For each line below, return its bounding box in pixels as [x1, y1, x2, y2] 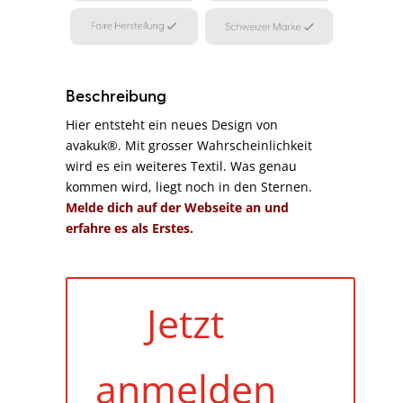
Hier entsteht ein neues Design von [66, 115, 279, 133]
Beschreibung [66, 88, 167, 105]
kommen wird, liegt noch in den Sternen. [66, 177, 313, 195]
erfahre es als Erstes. [66, 219, 194, 237]
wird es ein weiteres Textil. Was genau [66, 157, 298, 175]
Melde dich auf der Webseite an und [66, 198, 290, 216]
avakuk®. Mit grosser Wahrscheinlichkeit [66, 136, 313, 154]
